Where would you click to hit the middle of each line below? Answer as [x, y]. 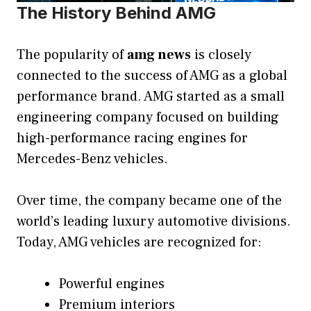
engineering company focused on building [148, 117]
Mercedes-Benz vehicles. [92, 159]
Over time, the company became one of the [149, 200]
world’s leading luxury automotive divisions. [154, 221]
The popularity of [72, 54]
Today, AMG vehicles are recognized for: [139, 242]
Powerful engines [111, 284]
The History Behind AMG [116, 12]
